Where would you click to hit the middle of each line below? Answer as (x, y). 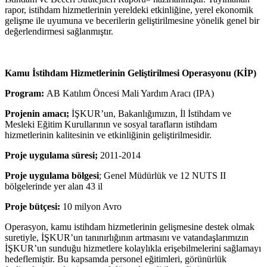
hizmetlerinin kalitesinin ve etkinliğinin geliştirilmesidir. (108, 135)
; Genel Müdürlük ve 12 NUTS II (162, 175)
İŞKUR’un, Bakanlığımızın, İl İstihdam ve (150, 113)
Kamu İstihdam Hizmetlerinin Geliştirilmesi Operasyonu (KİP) (131, 73)
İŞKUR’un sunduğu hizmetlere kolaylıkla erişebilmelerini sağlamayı (133, 248)
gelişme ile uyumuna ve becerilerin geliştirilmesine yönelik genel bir (132, 20)
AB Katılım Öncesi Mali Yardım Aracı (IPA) (129, 93)
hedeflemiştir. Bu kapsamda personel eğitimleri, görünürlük (116, 259)
